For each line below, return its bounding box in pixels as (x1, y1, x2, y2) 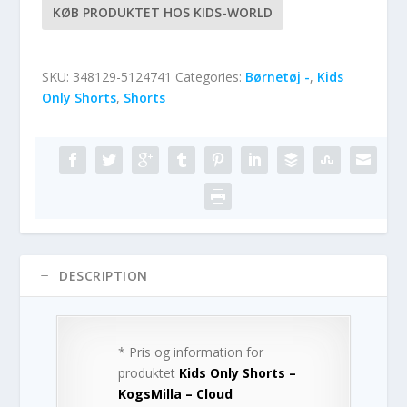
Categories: (175, 68, 246, 86)
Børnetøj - (245, 68, 311, 86)
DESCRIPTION (59, 267, 148, 285)
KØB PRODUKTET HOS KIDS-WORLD (53, 4, 273, 22)
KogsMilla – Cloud (118, 385, 233, 403)
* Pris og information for (118, 343, 264, 362)
